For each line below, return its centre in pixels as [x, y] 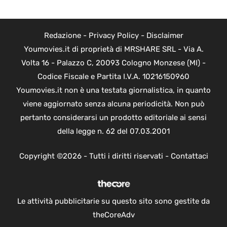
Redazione [62, 35]
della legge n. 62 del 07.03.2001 [113, 131]
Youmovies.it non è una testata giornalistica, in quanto [113, 90]
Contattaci [189, 156]
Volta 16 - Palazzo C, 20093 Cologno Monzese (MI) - [113, 63]
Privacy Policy [113, 35]
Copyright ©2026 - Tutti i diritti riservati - [95, 156]
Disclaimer [165, 35]
